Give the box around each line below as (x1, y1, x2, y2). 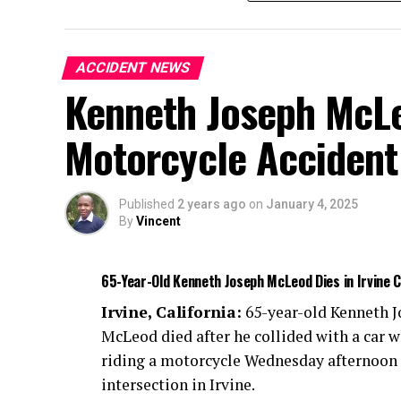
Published (119, 197, 175, 211)
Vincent (136, 214, 181, 228)
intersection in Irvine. (101, 374, 255, 395)
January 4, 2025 (266, 197, 358, 211)
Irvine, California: (101, 302, 242, 322)
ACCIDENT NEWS (73, 59, 192, 76)
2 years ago (177, 197, 246, 211)
